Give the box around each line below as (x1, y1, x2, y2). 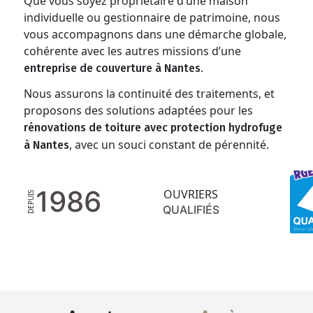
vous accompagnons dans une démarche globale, (24, 27, 287, 42)
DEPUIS (26, 190, 36, 214)
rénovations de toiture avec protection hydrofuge (24, 121, 283, 134)
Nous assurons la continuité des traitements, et (24, 86, 275, 101)
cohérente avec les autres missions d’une (24, 43, 242, 59)
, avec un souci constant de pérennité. (69, 137, 270, 152)
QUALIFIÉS (162, 203, 219, 217)
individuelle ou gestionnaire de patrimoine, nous (24, 10, 281, 25)
